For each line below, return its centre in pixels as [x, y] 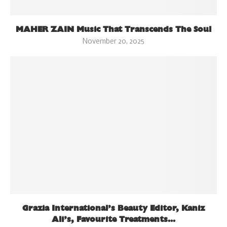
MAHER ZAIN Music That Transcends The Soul [113, 29]
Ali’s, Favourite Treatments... [113, 219]
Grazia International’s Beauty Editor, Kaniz [113, 208]
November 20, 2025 [113, 42]
